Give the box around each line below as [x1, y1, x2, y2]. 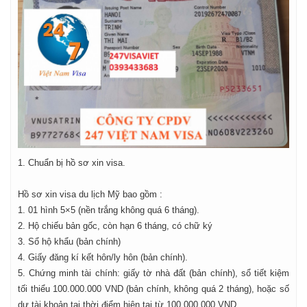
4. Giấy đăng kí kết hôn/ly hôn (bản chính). [18, 251, 188, 262]
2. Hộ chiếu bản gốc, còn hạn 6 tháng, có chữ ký [18, 220, 212, 231]
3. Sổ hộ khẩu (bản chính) [18, 236, 121, 247]
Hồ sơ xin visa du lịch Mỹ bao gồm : [18, 188, 162, 199]
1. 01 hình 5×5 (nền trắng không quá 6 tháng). [18, 204, 199, 215]
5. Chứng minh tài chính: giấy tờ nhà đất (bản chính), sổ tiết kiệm [18, 267, 289, 278]
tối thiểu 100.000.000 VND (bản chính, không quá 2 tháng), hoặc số [18, 283, 289, 294]
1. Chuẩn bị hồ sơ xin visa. [18, 157, 125, 168]
